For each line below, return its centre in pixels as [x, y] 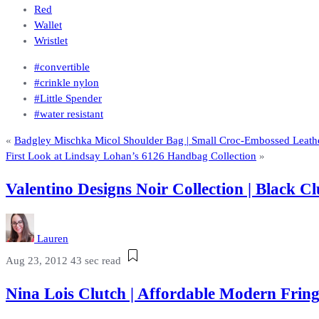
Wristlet [51, 41]
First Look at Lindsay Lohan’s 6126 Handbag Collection [131, 156]
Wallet [48, 25]
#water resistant [69, 114]
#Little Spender [68, 99]
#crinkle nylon [67, 83]
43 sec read [96, 261]
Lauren [53, 239]
